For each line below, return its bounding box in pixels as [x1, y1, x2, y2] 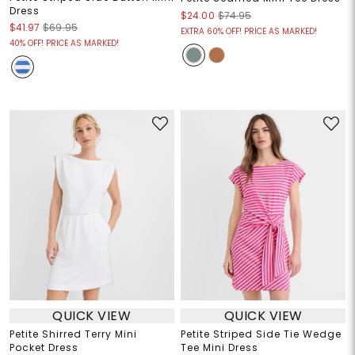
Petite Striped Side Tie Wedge [181, 327, 342, 342]
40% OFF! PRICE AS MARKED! [9, 37, 119, 50]
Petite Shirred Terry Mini [9, 327, 137, 342]
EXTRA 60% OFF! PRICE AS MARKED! [181, 25, 317, 38]
